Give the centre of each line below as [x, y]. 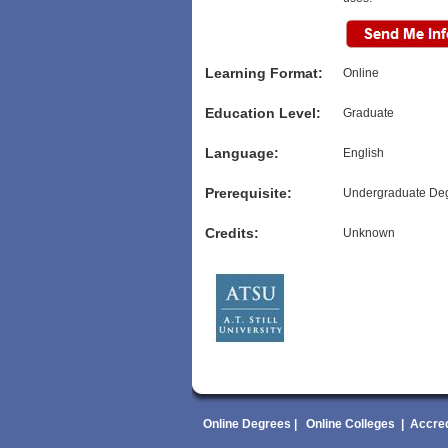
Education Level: [263, 113]
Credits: [232, 233]
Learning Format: [264, 73]
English [363, 153]
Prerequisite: [248, 193]
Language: [242, 153]
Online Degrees [246, 424]
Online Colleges [350, 424]
